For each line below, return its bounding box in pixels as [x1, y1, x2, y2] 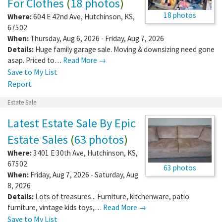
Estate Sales [7, 131, 68, 147]
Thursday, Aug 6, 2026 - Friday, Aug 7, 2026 [29, 33, 164, 43]
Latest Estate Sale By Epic [7, 115, 136, 131]
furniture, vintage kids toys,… [7, 202, 103, 212]
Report [7, 78, 32, 89]
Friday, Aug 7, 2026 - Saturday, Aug [29, 169, 138, 179]
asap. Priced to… [7, 55, 63, 65]
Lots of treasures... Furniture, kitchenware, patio [35, 191, 189, 201]
